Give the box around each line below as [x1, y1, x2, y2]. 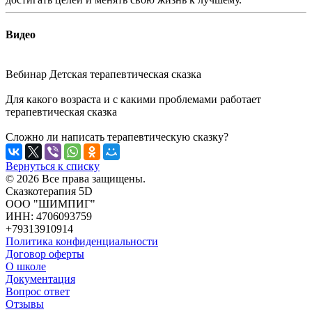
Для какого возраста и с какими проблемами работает [6, 93, 261, 105]
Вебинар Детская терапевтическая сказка [6, 68, 201, 80]
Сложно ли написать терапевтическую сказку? [6, 130, 228, 143]
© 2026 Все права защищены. [6, 172, 146, 185]
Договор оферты [6, 247, 84, 260]
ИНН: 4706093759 [6, 210, 92, 222]
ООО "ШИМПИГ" [6, 197, 95, 210]
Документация [6, 272, 75, 285]
